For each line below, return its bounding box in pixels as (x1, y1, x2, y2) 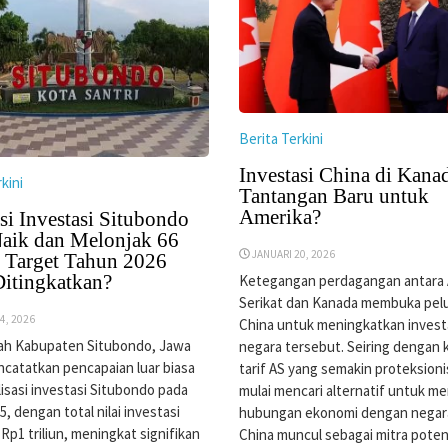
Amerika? (238, 204, 321, 229)
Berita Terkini (238, 128, 323, 148)
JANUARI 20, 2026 (252, 246, 336, 261)
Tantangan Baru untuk (238, 183, 429, 208)
